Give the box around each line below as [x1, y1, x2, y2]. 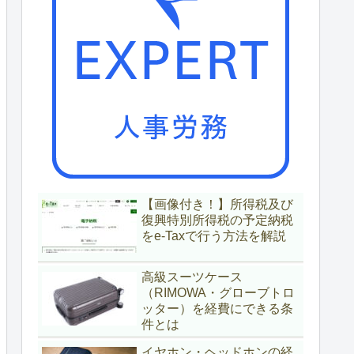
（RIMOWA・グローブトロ [141, 286, 295, 300]
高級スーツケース [141, 270, 243, 284]
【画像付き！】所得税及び [141, 197, 293, 211]
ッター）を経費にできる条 [141, 302, 293, 316]
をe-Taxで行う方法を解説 [141, 228, 286, 243]
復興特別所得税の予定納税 [141, 213, 293, 227]
